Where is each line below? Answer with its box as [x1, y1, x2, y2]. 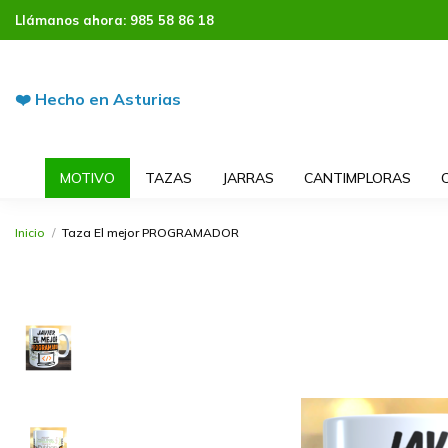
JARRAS [221, 168, 274, 187]
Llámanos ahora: [15, 12, 130, 28]
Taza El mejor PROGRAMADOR [62, 224, 240, 240]
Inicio [15, 224, 45, 240]
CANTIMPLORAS [303, 168, 411, 187]
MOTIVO [59, 168, 115, 187]
